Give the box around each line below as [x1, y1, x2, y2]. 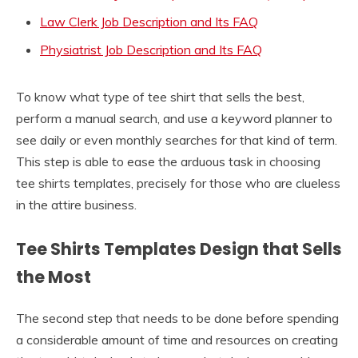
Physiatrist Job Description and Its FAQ [40, 41, 262, 58]
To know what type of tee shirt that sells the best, [16, 88, 304, 105]
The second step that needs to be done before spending [16, 309, 339, 326]
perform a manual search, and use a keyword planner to [16, 109, 332, 126]
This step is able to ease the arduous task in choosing [16, 153, 320, 169]
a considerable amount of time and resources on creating [16, 331, 338, 348]
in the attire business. [16, 196, 137, 213]
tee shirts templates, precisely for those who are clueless [16, 174, 340, 191]
